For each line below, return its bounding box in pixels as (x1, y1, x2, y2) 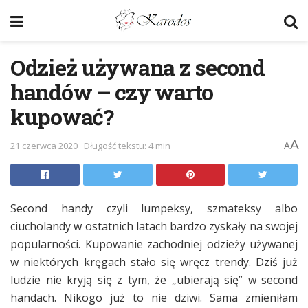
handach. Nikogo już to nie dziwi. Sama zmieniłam (10, 289, 298, 305)
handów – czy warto (10, 77, 213, 107)
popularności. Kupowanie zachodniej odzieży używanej (10, 236, 298, 252)
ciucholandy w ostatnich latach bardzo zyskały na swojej (10, 218, 298, 234)
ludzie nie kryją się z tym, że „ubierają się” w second (10, 272, 298, 287)
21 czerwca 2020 (10, 139, 78, 152)
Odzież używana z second (10, 52, 265, 82)
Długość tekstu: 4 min (84, 139, 170, 152)
